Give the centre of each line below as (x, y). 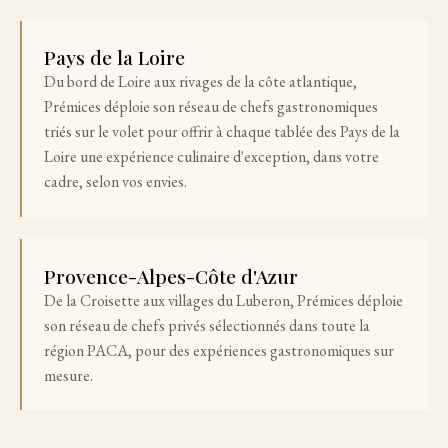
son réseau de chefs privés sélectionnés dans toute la (207, 325)
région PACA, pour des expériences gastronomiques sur (219, 350)
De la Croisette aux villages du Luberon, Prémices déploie (224, 300)
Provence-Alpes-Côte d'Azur (171, 275)
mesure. (69, 375)
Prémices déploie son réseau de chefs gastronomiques (211, 107)
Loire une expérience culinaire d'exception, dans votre (212, 157)
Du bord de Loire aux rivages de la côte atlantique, (201, 82)
